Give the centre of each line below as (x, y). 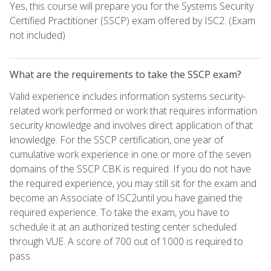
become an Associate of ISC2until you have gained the (126, 198)
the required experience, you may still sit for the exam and (133, 184)
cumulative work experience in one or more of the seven (130, 155)
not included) (38, 35)
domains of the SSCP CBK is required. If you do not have (130, 169)
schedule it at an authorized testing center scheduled (123, 227)
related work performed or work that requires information (133, 111)
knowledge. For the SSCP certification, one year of (116, 140)
